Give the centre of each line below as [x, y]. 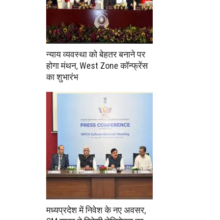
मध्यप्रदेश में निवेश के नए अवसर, [96, 210]
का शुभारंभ [62, 77]
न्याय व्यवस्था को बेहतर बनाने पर [96, 54]
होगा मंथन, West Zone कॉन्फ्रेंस [97, 65]
